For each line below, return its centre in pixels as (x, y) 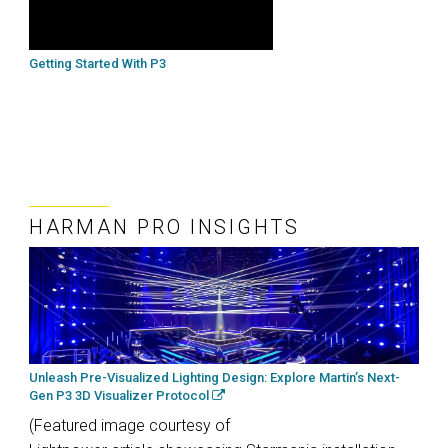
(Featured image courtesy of (129, 426)
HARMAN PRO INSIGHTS (164, 227)
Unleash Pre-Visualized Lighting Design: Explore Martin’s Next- (214, 378)
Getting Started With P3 (97, 64)
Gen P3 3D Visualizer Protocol (120, 396)
